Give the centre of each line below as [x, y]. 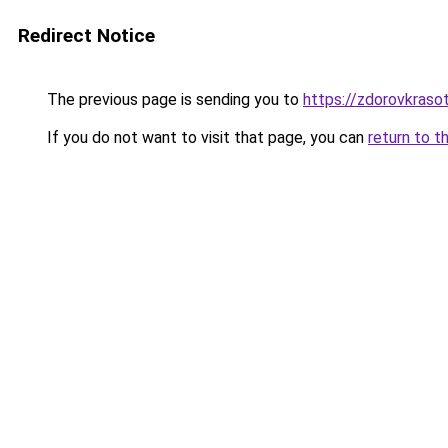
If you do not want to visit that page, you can [205, 137]
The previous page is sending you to [173, 99]
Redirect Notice [86, 35]
